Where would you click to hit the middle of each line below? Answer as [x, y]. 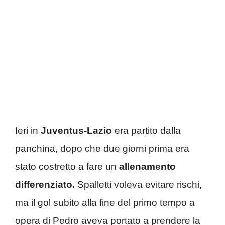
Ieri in [28, 130]
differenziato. [45, 184]
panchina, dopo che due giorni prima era [102, 148]
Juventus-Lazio [76, 130]
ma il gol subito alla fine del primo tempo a [105, 202]
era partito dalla [146, 130]
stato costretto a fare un [67, 166]
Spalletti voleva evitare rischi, [138, 184]
